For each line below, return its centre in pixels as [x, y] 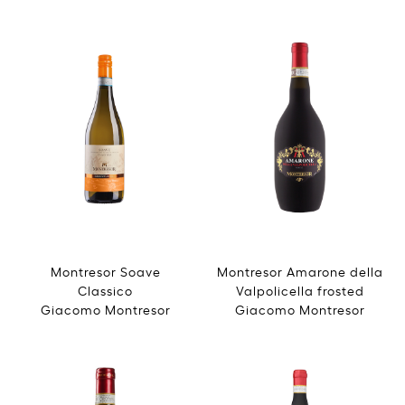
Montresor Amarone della [300, 270]
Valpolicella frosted [300, 289]
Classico [105, 289]
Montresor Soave [105, 270]
